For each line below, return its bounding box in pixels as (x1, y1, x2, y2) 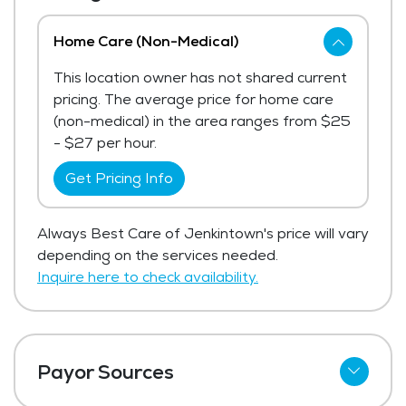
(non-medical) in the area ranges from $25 (53, 111, 351, 131)
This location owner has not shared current (53, 68, 347, 88)
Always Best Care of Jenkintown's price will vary (37, 224, 369, 244)
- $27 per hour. (53, 133, 157, 153)
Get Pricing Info (65, 169, 173, 188)
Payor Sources (37, 359, 174, 385)
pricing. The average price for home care (53, 90, 333, 110)
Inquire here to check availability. (37, 267, 258, 287)
